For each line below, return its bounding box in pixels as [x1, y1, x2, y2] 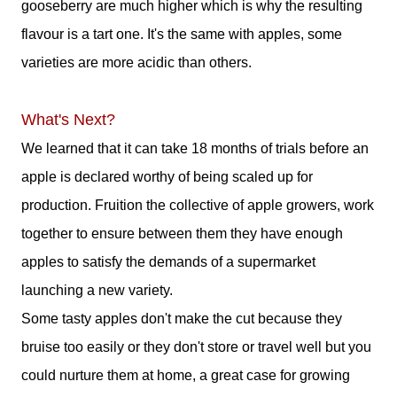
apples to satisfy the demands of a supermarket [21, 254, 315, 269]
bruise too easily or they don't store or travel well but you [21, 339, 371, 354]
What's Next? [21, 111, 115, 128]
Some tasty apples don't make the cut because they [21, 311, 342, 326]
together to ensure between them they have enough [21, 226, 343, 241]
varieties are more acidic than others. [21, 55, 252, 70]
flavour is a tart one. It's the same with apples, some [21, 27, 342, 42]
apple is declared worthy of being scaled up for [21, 169, 313, 184]
